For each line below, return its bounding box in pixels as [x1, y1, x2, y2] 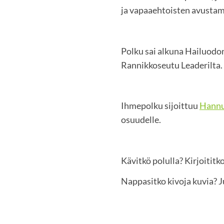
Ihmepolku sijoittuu [121, 100, 199, 111]
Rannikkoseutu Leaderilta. [121, 59, 222, 70]
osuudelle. [121, 114, 161, 125]
